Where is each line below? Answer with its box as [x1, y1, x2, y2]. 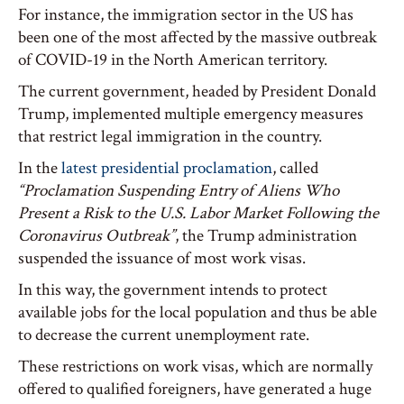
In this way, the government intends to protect [18, 279, 327, 301]
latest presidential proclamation [61, 157, 272, 179]
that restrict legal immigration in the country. [18, 125, 322, 148]
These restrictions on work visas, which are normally [18, 355, 372, 378]
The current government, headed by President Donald [18, 80, 376, 103]
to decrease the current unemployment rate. [18, 324, 309, 346]
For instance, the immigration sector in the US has [18, 4, 353, 26]
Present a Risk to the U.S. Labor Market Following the [18, 202, 379, 225]
